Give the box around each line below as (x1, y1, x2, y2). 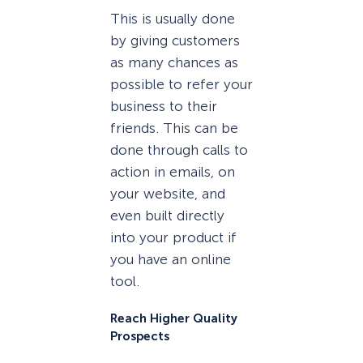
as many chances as (110, 54, 238, 71)
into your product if (110, 229, 237, 246)
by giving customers (110, 32, 240, 49)
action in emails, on (110, 164, 235, 181)
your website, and (110, 186, 225, 203)
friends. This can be (110, 120, 238, 137)
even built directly (110, 207, 224, 224)
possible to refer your (110, 76, 253, 93)
